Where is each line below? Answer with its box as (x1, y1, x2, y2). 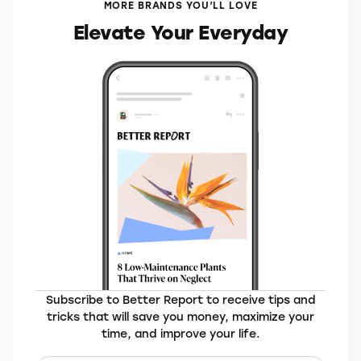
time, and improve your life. (102, 325, 259, 341)
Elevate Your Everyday (73, 18, 288, 44)
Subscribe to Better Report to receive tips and (45, 291, 316, 307)
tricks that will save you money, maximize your (47, 308, 314, 324)
